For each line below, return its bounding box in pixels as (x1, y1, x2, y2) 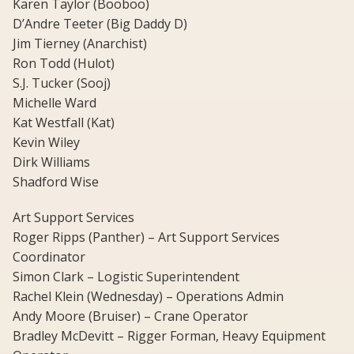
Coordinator (13, 248, 85, 266)
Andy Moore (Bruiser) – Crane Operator (13, 307, 248, 326)
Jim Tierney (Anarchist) (13, 35, 147, 53)
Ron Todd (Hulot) (13, 55, 115, 73)
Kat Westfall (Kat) (13, 114, 115, 132)
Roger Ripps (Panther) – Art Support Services (13, 228, 280, 247)
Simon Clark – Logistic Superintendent (13, 268, 239, 286)
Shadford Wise (13, 173, 99, 191)
